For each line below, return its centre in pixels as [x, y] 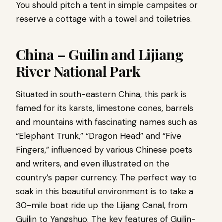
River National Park [78, 71]
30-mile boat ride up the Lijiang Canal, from [102, 205]
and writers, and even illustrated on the [93, 163]
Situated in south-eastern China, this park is [101, 94]
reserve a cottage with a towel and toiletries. [105, 19]
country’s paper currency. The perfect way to [106, 177]
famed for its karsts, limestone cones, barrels [105, 108]
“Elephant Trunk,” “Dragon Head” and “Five [99, 136]
